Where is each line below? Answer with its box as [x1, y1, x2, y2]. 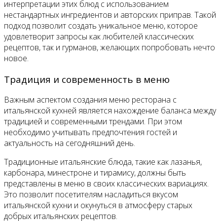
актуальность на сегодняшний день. [4, 138, 135, 149]
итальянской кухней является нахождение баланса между [4, 105, 216, 116]
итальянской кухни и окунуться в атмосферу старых [4, 200, 192, 211]
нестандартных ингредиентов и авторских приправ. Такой [4, 9, 216, 20]
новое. [4, 52, 29, 64]
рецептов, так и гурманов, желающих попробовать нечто [4, 41, 215, 53]
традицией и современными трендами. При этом [4, 116, 182, 127]
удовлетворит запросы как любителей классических [4, 31, 194, 42]
